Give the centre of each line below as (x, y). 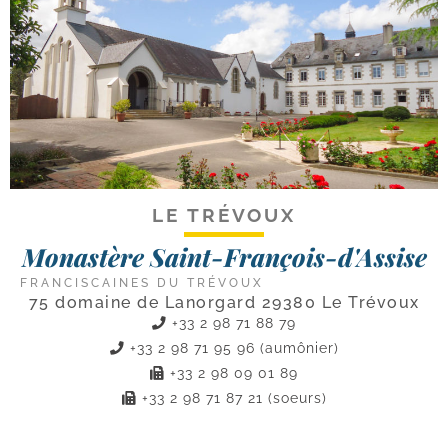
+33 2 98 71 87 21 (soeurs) (231, 398)
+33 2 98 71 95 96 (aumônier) (231, 348)
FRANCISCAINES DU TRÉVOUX (142, 283)
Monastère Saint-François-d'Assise (224, 256)
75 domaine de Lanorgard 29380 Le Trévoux (224, 302)
